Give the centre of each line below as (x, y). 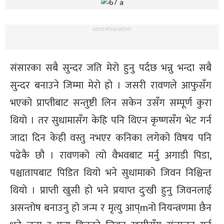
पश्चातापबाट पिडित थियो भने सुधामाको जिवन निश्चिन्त (111, 173)
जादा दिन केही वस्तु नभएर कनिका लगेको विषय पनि (111, 138)
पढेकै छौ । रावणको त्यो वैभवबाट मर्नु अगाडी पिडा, (111, 155)
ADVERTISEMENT (112, 29)
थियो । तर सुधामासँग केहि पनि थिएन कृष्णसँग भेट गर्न (111, 120)
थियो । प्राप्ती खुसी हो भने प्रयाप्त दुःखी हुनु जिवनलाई (111, 190)
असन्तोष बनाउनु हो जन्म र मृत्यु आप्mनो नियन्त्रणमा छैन (111, 208)
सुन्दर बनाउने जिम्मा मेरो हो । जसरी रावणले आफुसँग (111, 85)
